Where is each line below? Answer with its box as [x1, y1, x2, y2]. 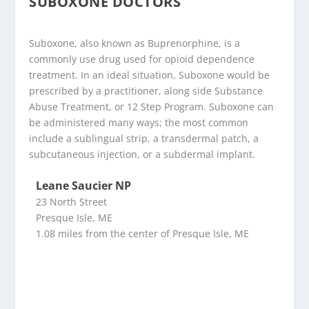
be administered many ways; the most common [29, 116, 249, 130]
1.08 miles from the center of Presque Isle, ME [36, 227, 250, 241]
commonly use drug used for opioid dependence [29, 52, 255, 66]
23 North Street [36, 195, 108, 209]
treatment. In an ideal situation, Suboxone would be [29, 68, 270, 82]
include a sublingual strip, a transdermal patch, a [29, 132, 259, 146]
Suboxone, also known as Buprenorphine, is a [29, 37, 241, 50]
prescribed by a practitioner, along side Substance [29, 84, 263, 98]
